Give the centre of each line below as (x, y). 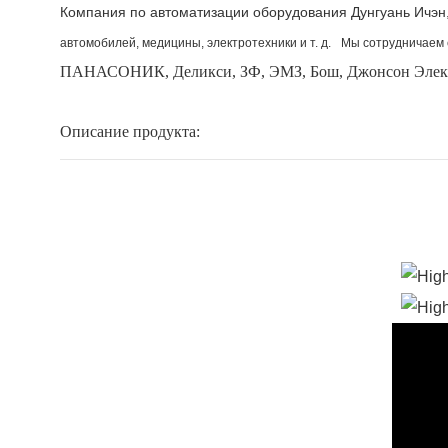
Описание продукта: (130, 131)
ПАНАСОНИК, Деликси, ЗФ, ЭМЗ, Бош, (203, 71)
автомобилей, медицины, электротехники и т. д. (197, 42)
